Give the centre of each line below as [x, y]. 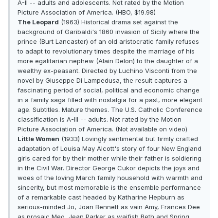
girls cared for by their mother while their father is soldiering [109, 158]
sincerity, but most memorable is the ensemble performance [109, 188]
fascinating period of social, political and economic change [109, 90]
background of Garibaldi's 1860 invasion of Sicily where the [109, 32]
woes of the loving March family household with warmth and [110, 178]
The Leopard [38, 22]
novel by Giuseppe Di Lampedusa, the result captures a [102, 81]
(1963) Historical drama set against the [118, 22]
